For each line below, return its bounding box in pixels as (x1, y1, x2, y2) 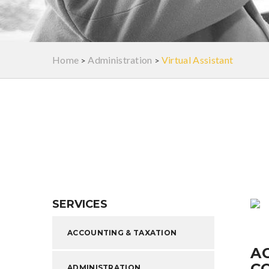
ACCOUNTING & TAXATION (67, 228, 177, 237)
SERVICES (52, 198, 107, 211)
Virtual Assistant (161, 54, 234, 65)
